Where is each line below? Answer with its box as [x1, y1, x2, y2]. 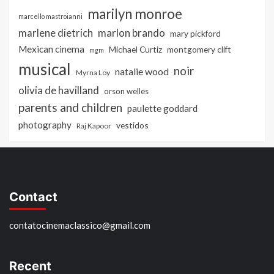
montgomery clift [167, 43, 231, 54]
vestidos [116, 119, 149, 130]
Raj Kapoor [76, 120, 111, 130]
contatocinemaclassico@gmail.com [9, 219, 150, 231]
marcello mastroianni [18, 12, 83, 20]
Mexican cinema [18, 43, 84, 54]
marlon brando [98, 26, 165, 39]
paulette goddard [127, 102, 198, 114]
